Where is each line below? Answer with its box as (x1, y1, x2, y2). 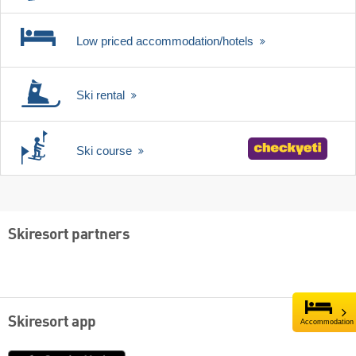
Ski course (76, 144, 135, 158)
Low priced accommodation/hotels (76, 34, 257, 48)
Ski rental (76, 88, 128, 103)
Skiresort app (8, 315, 96, 331)
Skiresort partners (8, 226, 130, 243)
